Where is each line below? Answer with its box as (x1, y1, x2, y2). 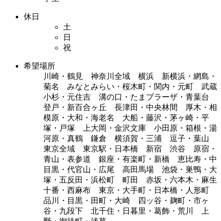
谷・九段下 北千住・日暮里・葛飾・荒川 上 (43, 206, 209, 215)
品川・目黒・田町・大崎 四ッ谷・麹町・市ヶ (43, 196, 209, 205)
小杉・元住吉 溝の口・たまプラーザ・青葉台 (43, 92, 217, 101)
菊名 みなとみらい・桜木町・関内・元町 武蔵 (43, 82, 217, 91)
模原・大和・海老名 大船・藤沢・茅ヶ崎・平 (43, 113, 209, 122)
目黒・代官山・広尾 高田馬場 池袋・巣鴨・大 (43, 165, 217, 174)
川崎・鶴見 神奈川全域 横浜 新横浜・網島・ (43, 72, 217, 80)
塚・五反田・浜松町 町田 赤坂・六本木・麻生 (43, 175, 217, 184)
